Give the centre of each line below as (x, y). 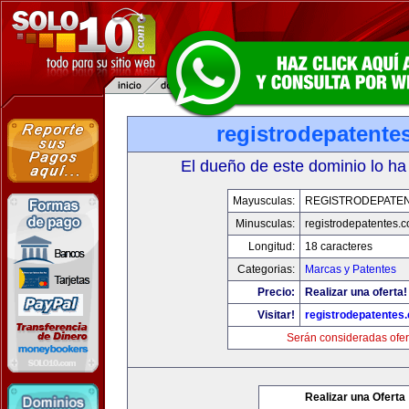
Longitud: (271, 246)
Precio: (276, 292)
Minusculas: (265, 224)
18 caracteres (338, 246)
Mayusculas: (263, 201)
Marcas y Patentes (350, 269)
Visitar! (276, 315)
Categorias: (266, 269)
